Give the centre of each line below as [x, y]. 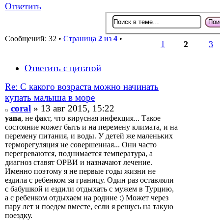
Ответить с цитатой [63, 68]
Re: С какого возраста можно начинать [82, 87]
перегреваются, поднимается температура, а [79, 154]
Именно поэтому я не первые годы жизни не [80, 171]
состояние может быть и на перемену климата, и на [91, 127]
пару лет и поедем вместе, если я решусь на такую [89, 207]
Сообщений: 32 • [34, 39]
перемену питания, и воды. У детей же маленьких [89, 136]
